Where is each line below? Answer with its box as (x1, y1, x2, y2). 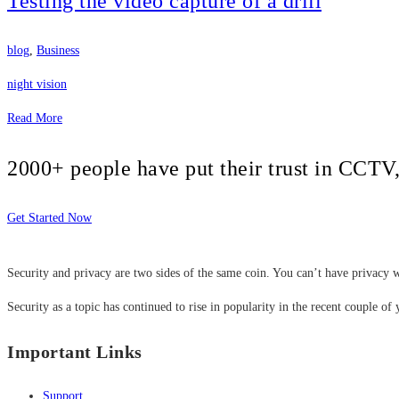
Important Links (7, 341, 142, 362)
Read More (7, 111, 62, 125)
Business (37, 44, 79, 57)
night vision (7, 77, 67, 91)
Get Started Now (7, 210, 92, 224)
